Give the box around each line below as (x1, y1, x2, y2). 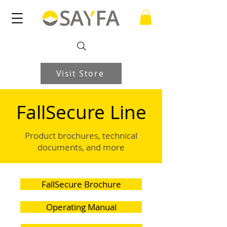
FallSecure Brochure (41, 178, 121, 190)
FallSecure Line (16, 99, 146, 125)
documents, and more (37, 141, 125, 153)
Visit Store (56, 67, 104, 79)
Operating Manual (46, 201, 117, 213)
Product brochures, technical (24, 129, 137, 141)
